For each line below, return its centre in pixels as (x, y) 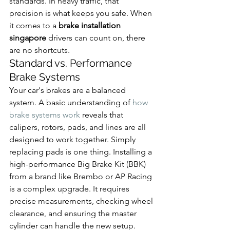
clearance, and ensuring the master (74, 213)
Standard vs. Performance (72, 63)
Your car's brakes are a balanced (69, 90)
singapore (28, 37)
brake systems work (45, 114)
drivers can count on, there (97, 37)
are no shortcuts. (40, 50)
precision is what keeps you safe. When (82, 13)
